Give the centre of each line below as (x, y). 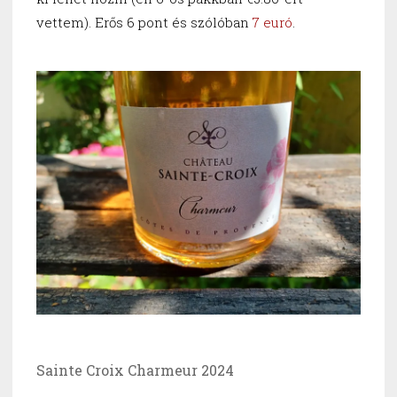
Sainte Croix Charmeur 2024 (135, 370)
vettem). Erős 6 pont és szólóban (144, 23)
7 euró (272, 23)
